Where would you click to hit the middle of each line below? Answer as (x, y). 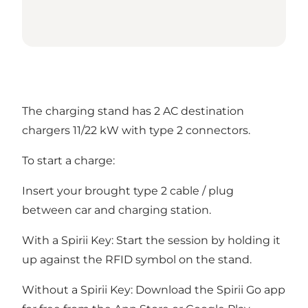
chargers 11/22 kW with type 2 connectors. (136, 131)
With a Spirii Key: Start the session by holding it (151, 241)
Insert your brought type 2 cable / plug (128, 191)
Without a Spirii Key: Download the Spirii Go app (154, 290)
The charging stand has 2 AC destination (133, 111)
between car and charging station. (117, 210)
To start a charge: (68, 161)
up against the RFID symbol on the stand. (137, 260)
